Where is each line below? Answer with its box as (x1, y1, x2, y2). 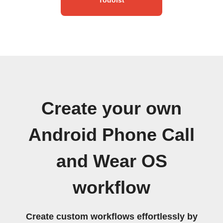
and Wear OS (56, 151, 167, 171)
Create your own (41, 98, 182, 118)
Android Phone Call (28, 124, 195, 145)
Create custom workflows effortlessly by (25, 211, 198, 222)
